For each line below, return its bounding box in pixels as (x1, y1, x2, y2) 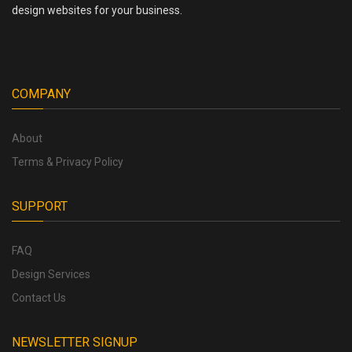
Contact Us (12, 291, 66, 304)
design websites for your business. (12, 3, 182, 16)
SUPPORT (12, 198, 68, 214)
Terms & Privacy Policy (12, 155, 123, 168)
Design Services (12, 267, 90, 280)
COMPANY (12, 86, 71, 101)
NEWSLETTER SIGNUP (12, 334, 137, 350)
